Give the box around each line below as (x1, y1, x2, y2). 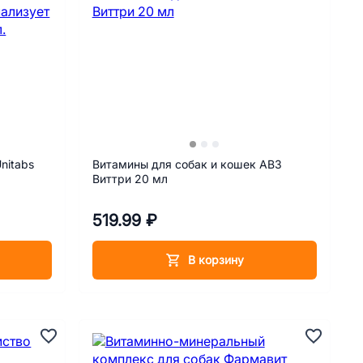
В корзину (187, 253, 244, 267)
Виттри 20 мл (134, 173, 168, 186)
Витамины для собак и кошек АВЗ (92, 158, 282, 171)
